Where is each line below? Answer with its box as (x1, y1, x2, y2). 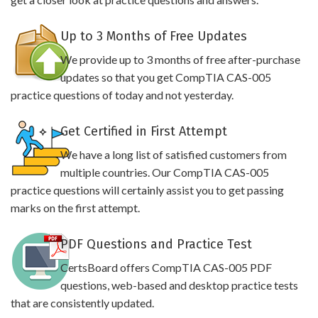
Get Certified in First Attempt (60, 124, 227, 139)
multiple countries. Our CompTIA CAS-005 (60, 165, 269, 179)
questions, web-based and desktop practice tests (60, 278, 298, 292)
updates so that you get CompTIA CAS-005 (60, 70, 271, 84)
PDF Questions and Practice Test (60, 236, 252, 252)
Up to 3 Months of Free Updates (60, 28, 247, 44)
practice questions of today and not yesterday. (11, 88, 234, 102)
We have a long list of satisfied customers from (60, 148, 287, 161)
